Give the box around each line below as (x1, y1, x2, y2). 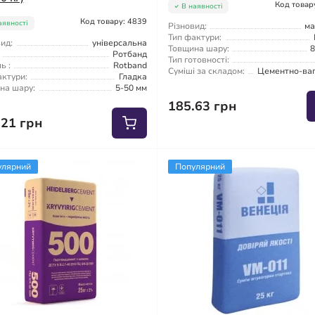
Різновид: (168, 20, 207, 32)
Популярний (175, 160, 226, 172)
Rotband (113, 59, 148, 71)
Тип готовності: (168, 53, 230, 65)
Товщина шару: (168, 42, 230, 54)
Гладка (119, 70, 148, 82)
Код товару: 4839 (80, 15, 148, 27)
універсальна (92, 37, 148, 49)
